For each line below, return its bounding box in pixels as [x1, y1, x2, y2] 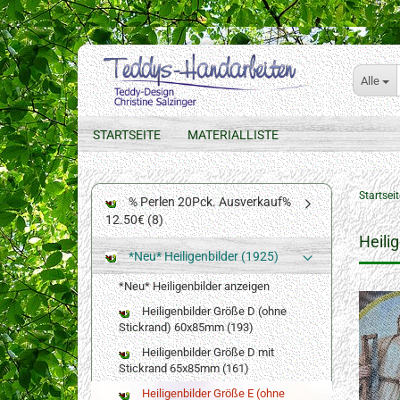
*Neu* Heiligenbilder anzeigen [119, 279, 270, 293]
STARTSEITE [93, 128, 161, 142]
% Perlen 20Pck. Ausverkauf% [126, 195, 291, 209]
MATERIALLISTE [187, 128, 279, 142]
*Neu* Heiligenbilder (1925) [126, 249, 279, 263]
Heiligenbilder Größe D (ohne [139, 304, 287, 318]
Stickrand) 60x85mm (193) [119, 321, 254, 334]
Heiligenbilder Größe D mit [139, 346, 274, 359]
